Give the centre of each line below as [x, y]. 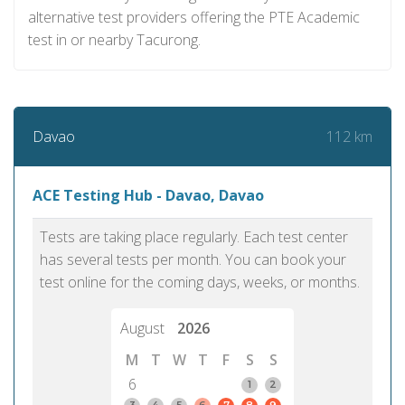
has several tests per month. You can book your [193, 259]
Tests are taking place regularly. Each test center [194, 237]
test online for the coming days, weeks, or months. [200, 282]
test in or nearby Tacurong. [114, 40]
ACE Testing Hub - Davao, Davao [148, 195]
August [144, 328]
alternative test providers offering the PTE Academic [194, 17]
